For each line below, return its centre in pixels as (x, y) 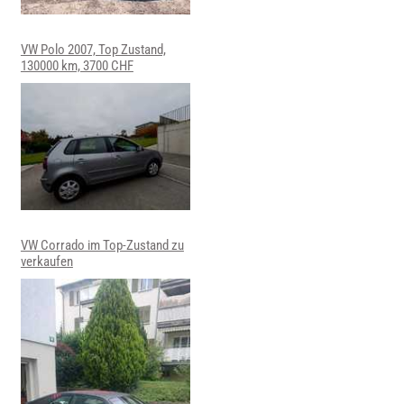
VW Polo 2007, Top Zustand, (93, 49)
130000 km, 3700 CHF (77, 65)
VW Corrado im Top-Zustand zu (102, 246)
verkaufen (46, 262)
